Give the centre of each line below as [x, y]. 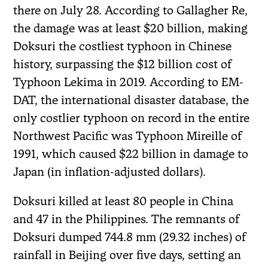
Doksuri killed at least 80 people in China [124, 201]
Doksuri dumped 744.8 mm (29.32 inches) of [130, 237]
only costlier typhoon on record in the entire [132, 118]
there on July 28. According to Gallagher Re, [131, 10]
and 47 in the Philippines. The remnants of [127, 219]
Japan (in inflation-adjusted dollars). [110, 171]
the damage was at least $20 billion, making [131, 28]
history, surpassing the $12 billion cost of [123, 64]
